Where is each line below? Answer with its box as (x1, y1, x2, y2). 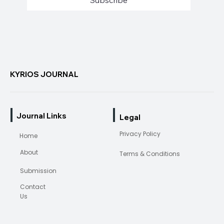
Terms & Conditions (119, 149, 180, 158)
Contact (19, 182, 45, 191)
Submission (19, 166, 56, 175)
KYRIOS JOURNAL (9, 69, 78, 79)
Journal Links (16, 111, 66, 121)
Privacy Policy (119, 129, 161, 138)
